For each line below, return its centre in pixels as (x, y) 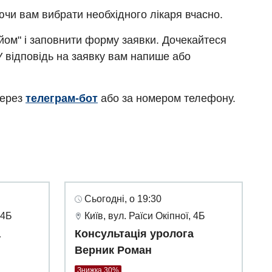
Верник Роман (113, 250)
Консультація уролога (134, 234)
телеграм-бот (62, 99)
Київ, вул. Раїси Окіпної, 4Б (145, 216)
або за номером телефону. (167, 99)
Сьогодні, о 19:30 (123, 199)
